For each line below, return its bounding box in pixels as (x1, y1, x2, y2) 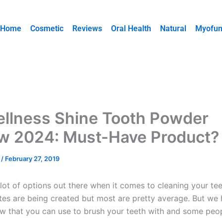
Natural (160, 24, 187, 33)
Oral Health (111, 24, 152, 33)
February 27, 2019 (5, 155, 59, 163)
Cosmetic (30, 24, 64, 33)
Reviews (72, 24, 103, 33)
